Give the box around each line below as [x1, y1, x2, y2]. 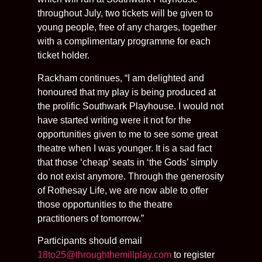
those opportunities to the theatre [37, 199, 173, 209]
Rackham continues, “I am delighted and [37, 73, 204, 83]
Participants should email [37, 235, 142, 246]
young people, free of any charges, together [37, 22, 216, 33]
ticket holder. [37, 50, 89, 61]
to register [171, 249, 215, 260]
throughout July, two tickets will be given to [37, 8, 213, 19]
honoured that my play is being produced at [37, 87, 216, 97]
